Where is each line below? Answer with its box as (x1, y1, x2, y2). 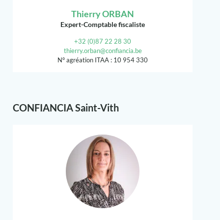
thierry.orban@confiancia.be (63, 47, 142, 55)
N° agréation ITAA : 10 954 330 (57, 56, 148, 64)
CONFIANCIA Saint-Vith (13, 102, 119, 114)
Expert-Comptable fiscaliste (60, 20, 145, 29)
